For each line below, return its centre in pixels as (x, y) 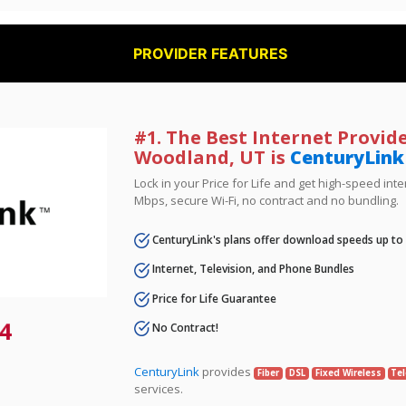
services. (159, 389)
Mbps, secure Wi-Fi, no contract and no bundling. (267, 200)
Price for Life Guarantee (213, 298)
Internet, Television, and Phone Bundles (252, 269)
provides (227, 372)
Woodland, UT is (213, 157)
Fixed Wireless (348, 373)
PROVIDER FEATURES (211, 53)
